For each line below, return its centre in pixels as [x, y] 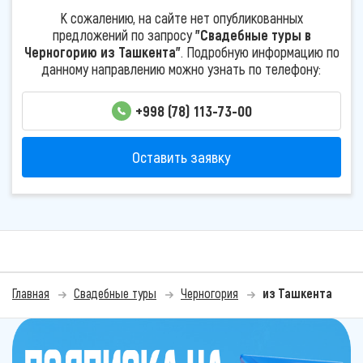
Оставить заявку [181, 157]
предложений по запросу [124, 34]
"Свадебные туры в [253, 34]
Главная [31, 293]
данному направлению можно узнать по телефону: [181, 68]
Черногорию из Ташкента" [102, 51]
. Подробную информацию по [260, 51]
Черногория [209, 293]
